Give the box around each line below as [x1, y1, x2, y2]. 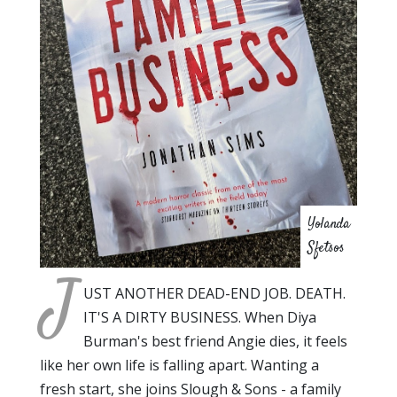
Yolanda [307, 214, 350, 236]
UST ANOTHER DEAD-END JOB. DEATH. [83, 284, 346, 304]
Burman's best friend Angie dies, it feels [83, 331, 347, 352]
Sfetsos [307, 238, 345, 260]
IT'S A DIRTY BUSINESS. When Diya [83, 307, 316, 328]
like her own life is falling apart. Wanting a [40, 355, 319, 376]
